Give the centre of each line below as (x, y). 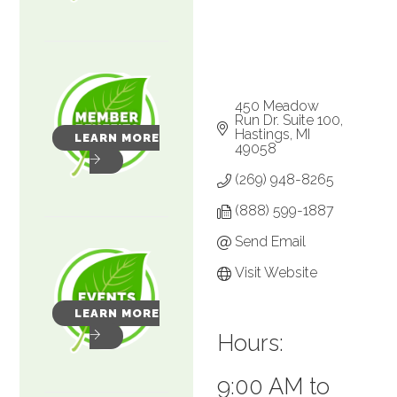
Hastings (263, 134)
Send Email (271, 241)
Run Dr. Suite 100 (288, 120)
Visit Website (276, 272)
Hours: (251, 343)
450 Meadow (277, 105)
